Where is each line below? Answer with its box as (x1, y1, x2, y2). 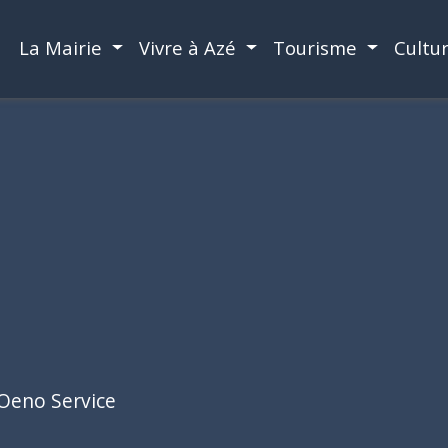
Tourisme (272, 35, 362, 60)
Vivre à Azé (139, 35, 242, 60)
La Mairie (19, 35, 108, 60)
